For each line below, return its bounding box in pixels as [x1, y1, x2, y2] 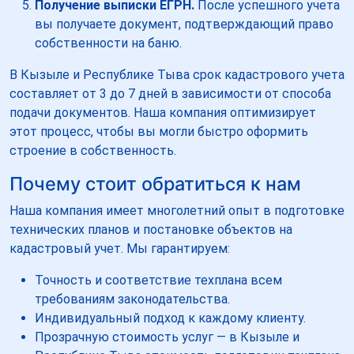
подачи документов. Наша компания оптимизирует [9, 104, 316, 120]
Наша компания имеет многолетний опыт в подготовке [9, 202, 345, 218]
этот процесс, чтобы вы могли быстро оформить [9, 123, 308, 139]
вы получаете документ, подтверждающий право [35, 16, 333, 32]
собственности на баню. [35, 35, 182, 51]
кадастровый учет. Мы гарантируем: [9, 240, 230, 256]
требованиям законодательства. [35, 291, 230, 307]
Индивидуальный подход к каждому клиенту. [35, 310, 306, 326]
